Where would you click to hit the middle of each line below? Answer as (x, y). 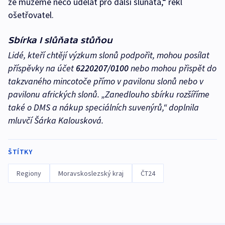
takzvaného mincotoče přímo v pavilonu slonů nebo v (106, 81)
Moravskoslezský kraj (91, 173)
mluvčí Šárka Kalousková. (56, 120)
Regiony (29, 173)
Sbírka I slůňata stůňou (60, 40)
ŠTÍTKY (20, 151)
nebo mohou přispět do (173, 68)
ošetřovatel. (31, 15)
